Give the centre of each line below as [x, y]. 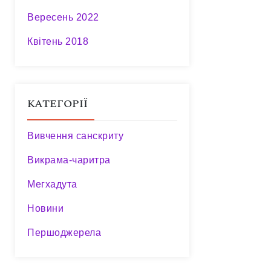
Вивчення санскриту [75, 136]
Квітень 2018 [58, 41]
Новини [45, 208]
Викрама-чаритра [69, 160]
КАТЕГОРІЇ [57, 104]
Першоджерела [64, 233]
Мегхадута [52, 184]
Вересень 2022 [63, 17]
